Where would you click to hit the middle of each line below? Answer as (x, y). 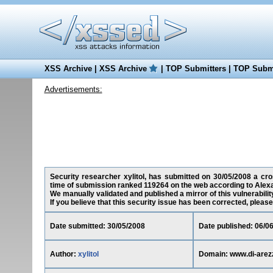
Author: (64, 254)
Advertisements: (73, 89)
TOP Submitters (196, 69)
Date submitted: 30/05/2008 (97, 226)
